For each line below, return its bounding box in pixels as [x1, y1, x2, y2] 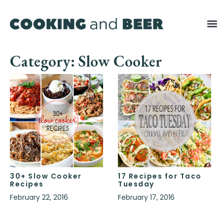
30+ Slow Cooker [10, 171, 82, 182]
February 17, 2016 [118, 192, 175, 203]
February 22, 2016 [10, 192, 68, 203]
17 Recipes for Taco [118, 171, 202, 182]
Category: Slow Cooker [10, 51, 162, 72]
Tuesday [118, 179, 154, 189]
